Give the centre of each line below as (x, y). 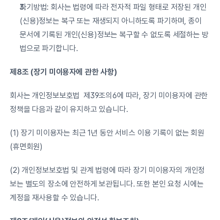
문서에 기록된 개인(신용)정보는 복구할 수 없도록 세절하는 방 (114, 35)
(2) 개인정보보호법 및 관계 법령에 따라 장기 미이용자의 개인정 (108, 170)
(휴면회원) (27, 147)
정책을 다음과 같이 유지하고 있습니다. (69, 109)
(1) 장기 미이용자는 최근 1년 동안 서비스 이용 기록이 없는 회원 (107, 133)
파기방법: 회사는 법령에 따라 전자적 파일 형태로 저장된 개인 (113, 7)
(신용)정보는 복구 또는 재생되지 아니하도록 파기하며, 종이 (111, 21)
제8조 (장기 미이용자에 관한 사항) (64, 72)
